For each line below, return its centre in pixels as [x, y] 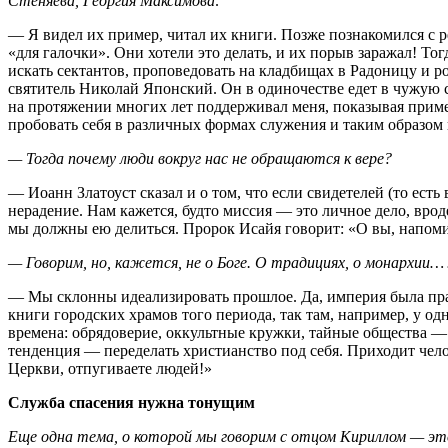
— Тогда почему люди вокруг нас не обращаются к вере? [200, 158]
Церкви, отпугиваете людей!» [110, 368]
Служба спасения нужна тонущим [131, 402]
